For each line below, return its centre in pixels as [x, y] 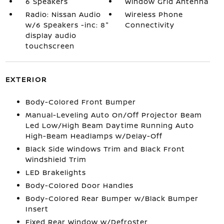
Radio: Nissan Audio [63, 14]
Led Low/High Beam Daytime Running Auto [109, 125]
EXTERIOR [26, 79]
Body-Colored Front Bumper [80, 102]
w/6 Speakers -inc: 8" [67, 25]
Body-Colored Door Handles [79, 185]
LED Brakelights [55, 172]
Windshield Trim [56, 159]
